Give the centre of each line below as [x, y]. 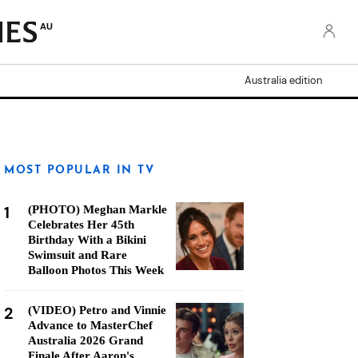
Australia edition [283, 80]
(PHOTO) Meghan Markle [97, 209]
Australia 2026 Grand [86, 340]
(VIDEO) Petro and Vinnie [97, 310]
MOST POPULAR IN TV [79, 171]
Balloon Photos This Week [96, 270]
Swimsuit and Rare [78, 255]
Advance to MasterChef [90, 325]
